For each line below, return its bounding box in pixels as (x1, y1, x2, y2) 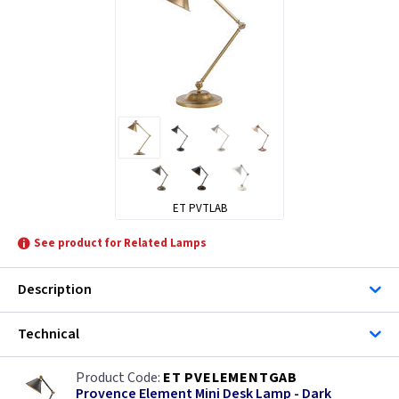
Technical (18, 324, 79, 345)
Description (18, 280, 92, 300)
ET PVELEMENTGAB (163, 368, 297, 388)
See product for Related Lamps (34, 235, 207, 252)
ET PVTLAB (172, 200, 227, 217)
